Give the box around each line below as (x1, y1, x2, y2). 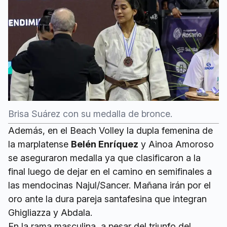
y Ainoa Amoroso (138, 138, 214, 149)
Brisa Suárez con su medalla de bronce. (8, 108, 172, 119)
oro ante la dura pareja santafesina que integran (8, 193, 207, 204)
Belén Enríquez (71, 138, 138, 149)
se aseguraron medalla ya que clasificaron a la (8, 152, 201, 163)
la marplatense (8, 138, 71, 149)
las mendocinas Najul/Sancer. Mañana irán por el (8, 179, 211, 191)
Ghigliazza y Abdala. (8, 207, 95, 218)
